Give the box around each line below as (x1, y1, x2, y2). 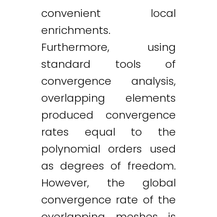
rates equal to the (41, 124, 176, 139)
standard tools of (41, 56, 176, 72)
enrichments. (41, 22, 110, 38)
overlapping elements (41, 90, 176, 106)
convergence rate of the (41, 192, 176, 207)
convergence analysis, (41, 73, 176, 89)
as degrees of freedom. (41, 158, 176, 173)
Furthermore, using (41, 39, 176, 55)
